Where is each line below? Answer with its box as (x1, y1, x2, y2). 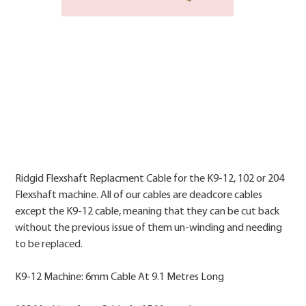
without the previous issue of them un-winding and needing (15, 223, 283, 234)
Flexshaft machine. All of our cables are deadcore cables (15, 190, 263, 201)
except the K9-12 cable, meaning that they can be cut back (15, 206, 280, 218)
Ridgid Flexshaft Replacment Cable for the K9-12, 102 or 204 (15, 173, 285, 185)
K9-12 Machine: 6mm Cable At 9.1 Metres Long (15, 272, 225, 283)
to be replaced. (15, 239, 83, 251)
